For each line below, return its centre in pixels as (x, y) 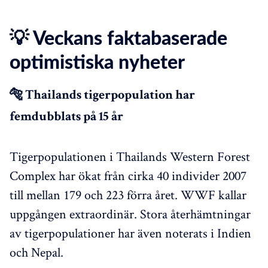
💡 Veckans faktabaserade (118, 39)
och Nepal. (36, 252)
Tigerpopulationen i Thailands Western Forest (130, 156)
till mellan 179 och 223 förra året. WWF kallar (128, 194)
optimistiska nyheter (97, 63)
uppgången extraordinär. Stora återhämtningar (130, 213)
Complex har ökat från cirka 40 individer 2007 (128, 175)
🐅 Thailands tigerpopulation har (102, 96)
